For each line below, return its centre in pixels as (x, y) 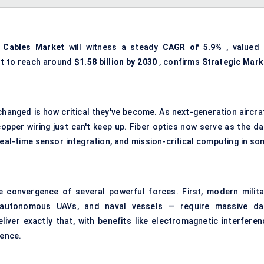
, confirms (179, 62)
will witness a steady (113, 47)
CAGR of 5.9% (192, 47)
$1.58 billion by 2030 (116, 62)
